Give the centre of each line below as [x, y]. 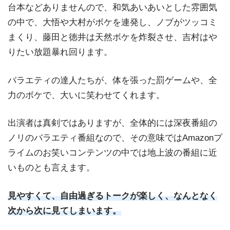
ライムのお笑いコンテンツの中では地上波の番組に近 [112, 153]
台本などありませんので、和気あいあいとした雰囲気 [112, 8]
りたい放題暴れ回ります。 [60, 52]
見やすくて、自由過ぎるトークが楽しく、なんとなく [112, 196]
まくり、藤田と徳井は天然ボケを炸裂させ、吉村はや [112, 37]
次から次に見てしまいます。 [64, 211]
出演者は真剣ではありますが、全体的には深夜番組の [112, 123]
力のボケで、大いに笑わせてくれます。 [86, 95]
